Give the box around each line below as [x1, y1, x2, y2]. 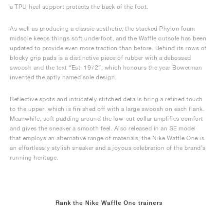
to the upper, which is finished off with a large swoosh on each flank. [10, 105, 204, 112]
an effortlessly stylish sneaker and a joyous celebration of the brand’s [10, 144, 206, 151]
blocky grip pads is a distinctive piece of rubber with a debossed [10, 54, 191, 61]
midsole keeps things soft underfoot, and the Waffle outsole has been [10, 35, 206, 42]
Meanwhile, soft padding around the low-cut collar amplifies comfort [10, 115, 203, 122]
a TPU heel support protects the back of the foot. [10, 3, 148, 10]
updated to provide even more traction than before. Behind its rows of [10, 44, 207, 52]
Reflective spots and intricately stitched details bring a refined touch [10, 95, 203, 103]
